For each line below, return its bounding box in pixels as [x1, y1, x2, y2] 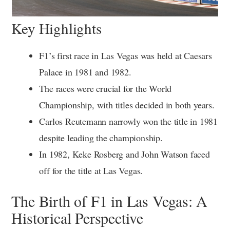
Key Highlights [11, 17, 102, 38]
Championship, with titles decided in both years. [39, 98, 215, 111]
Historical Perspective [11, 207, 143, 228]
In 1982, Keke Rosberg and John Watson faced [39, 147, 210, 160]
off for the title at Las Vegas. [39, 164, 143, 177]
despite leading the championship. [39, 131, 163, 144]
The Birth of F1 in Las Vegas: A [11, 190, 208, 211]
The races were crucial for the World [39, 82, 172, 94]
